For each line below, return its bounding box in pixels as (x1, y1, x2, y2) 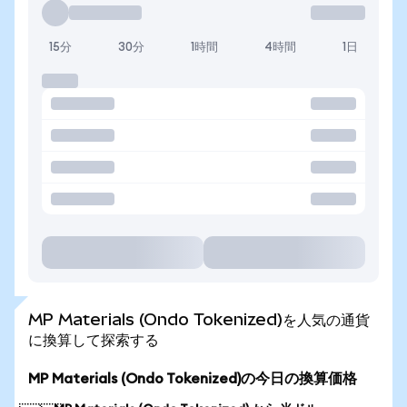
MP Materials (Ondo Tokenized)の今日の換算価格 (28, 372, 357, 386)
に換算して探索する (28, 330, 159, 349)
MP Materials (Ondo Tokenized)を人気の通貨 (28, 310, 370, 329)
